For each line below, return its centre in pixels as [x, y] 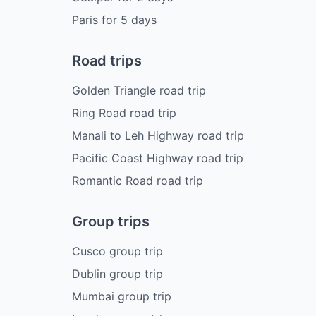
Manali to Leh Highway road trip [158, 136]
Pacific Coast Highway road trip [158, 158]
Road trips [107, 61]
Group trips [111, 222]
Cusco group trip [117, 251]
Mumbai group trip [122, 297]
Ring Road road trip [124, 113]
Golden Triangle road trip [139, 91]
